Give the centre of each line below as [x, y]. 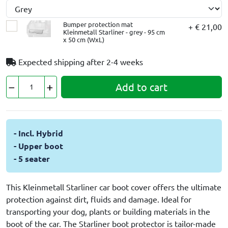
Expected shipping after [62, 61]
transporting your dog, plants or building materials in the [108, 211]
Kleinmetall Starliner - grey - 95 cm [114, 32]
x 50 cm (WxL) [83, 39]
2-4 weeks [125, 61]
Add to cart [141, 87]
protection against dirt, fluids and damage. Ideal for [99, 199]
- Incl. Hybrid [38, 133]
